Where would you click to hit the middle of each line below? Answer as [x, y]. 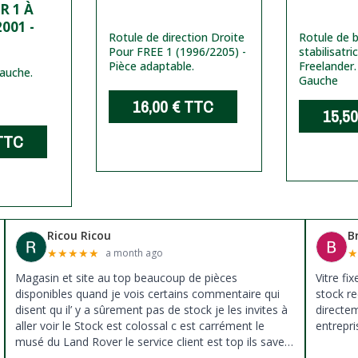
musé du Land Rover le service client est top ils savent [155, 342]
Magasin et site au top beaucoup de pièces [126, 278]
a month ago [134, 253]
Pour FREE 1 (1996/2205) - [178, 52]
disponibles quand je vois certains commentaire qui [147, 294]
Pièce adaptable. [152, 66]
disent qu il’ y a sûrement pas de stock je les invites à [151, 310]
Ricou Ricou [79, 236]
